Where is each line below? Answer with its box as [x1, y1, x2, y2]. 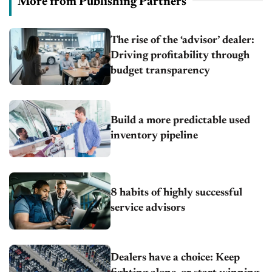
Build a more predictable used [110, 115, 251, 127]
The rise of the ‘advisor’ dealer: [110, 35, 255, 47]
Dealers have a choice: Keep [110, 252, 240, 263]
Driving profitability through [110, 50, 250, 62]
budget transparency [110, 66, 211, 77]
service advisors [110, 203, 186, 214]
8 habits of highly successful [110, 188, 243, 199]
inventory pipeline [110, 131, 199, 142]
